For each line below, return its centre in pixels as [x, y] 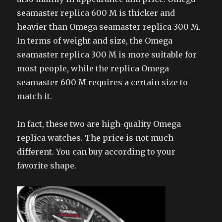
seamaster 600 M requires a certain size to [103, 83]
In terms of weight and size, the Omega [95, 41]
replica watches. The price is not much [95, 138]
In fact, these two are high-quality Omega [99, 124]
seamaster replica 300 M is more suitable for [107, 55]
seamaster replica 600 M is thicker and [96, 13]
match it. [35, 96]
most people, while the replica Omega [93, 69]
